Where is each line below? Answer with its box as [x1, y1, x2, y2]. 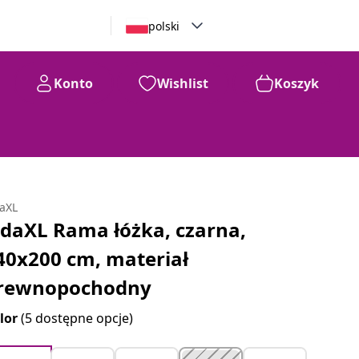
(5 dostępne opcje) [21, 309, 134, 327]
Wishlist [157, 75, 208, 92]
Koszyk [274, 75, 319, 92]
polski [147, 18, 179, 34]
